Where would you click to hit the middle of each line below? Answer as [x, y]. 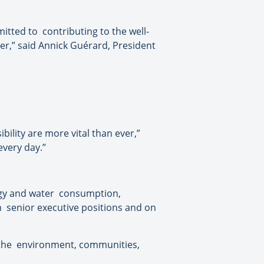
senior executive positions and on [81, 208]
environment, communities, [78, 245]
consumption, [90, 194]
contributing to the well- [96, 32]
